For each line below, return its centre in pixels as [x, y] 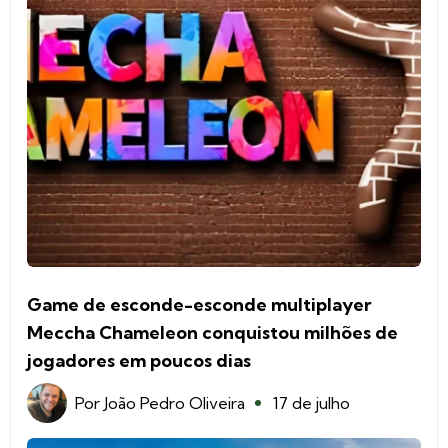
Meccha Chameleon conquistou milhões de [212, 332]
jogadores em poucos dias [139, 360]
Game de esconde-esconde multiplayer [199, 304]
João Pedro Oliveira [174, 402]
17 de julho [311, 402]
